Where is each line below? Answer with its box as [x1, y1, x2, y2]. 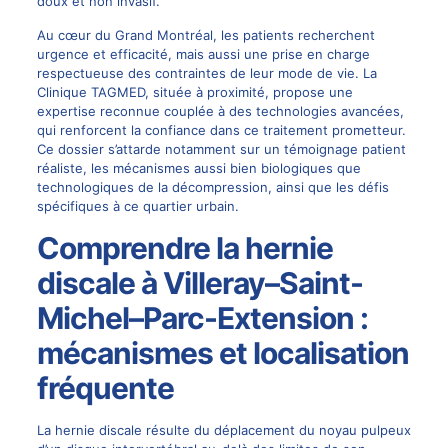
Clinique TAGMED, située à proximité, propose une [36, 83, 353, 100]
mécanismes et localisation [36, 334, 409, 371]
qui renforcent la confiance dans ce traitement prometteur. [36, 121, 406, 138]
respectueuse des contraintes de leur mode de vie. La [36, 64, 377, 81]
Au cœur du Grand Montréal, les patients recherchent [36, 26, 375, 43]
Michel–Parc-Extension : [36, 299, 368, 336]
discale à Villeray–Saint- [36, 264, 363, 301]
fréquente [36, 369, 174, 406]
